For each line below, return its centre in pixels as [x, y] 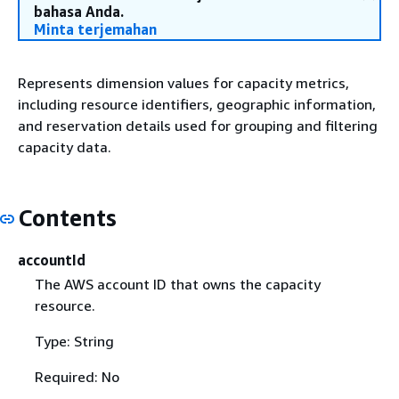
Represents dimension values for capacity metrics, [183, 83]
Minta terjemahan [96, 29]
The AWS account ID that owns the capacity [177, 284]
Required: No [77, 376]
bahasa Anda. [79, 12]
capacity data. [65, 147]
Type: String [74, 341]
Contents [67, 218]
